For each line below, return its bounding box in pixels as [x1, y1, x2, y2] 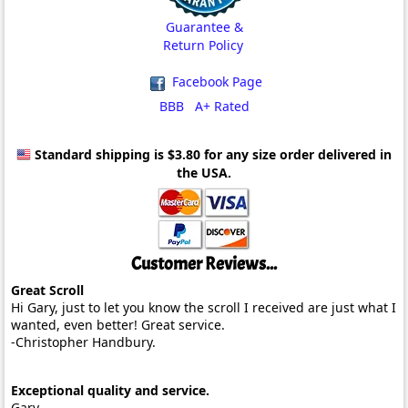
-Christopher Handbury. [11, 332, 156, 351]
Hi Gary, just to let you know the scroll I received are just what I [11, 298, 396, 316]
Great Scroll [11, 280, 84, 299]
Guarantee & [165, 18, 243, 36]
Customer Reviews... [131, 251, 277, 275]
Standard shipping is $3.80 [35, 145, 200, 163]
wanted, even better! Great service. [11, 315, 225, 333]
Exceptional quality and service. [11, 381, 209, 399]
